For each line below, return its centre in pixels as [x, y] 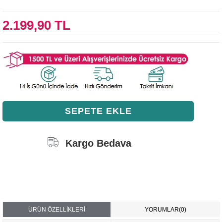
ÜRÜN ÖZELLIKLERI [57, 210]
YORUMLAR [162, 210]
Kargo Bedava [98, 143]
